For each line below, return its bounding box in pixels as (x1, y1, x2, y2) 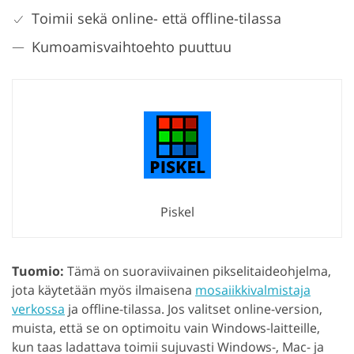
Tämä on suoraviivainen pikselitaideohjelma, (64, 262, 331, 280)
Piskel (160, 202, 194, 220)
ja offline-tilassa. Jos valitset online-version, (65, 299, 322, 318)
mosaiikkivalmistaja (195, 281, 311, 299)
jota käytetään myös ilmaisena (12, 281, 195, 299)
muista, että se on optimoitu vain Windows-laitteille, (12, 318, 320, 337)
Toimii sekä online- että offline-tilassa (32, 8, 281, 28)
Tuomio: (12, 262, 64, 280)
